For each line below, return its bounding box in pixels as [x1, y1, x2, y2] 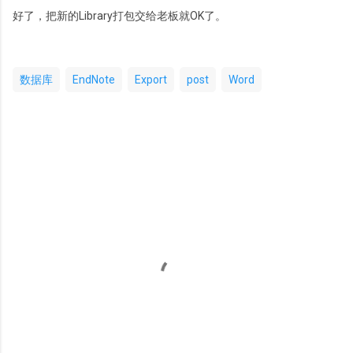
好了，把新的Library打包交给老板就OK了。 [13, 9, 226, 22]
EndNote [72, 72, 115, 86]
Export [135, 72, 167, 86]
